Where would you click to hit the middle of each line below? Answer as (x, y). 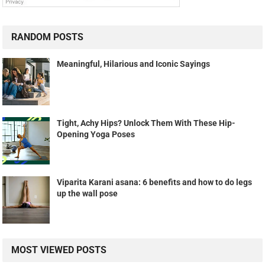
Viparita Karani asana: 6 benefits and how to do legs (155, 182)
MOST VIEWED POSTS (59, 250)
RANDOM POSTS (48, 37)
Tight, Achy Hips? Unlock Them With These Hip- (146, 123)
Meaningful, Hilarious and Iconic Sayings (134, 64)
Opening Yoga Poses (96, 135)
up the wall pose (88, 194)
